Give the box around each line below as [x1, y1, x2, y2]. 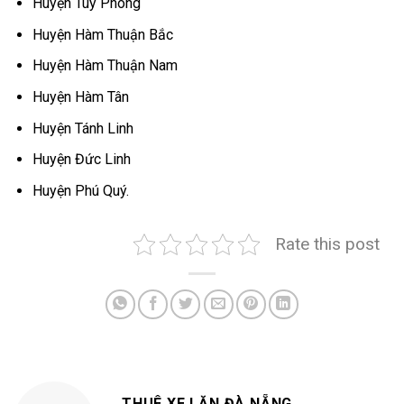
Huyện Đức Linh [32, 151, 131, 169]
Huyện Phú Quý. [32, 181, 129, 199]
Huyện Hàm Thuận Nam [32, 57, 178, 75]
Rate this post [275, 233, 380, 254]
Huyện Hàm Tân [32, 88, 129, 106]
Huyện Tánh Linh [32, 119, 133, 137]
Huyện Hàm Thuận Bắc [32, 25, 173, 43]
